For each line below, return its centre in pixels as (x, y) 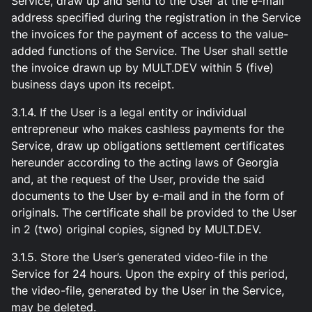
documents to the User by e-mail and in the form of (148, 196)
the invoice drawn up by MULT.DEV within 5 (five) (142, 68)
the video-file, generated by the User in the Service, (148, 291)
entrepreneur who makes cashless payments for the (148, 129)
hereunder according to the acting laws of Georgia (145, 163)
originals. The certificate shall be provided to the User (154, 213)
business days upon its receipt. (93, 85)
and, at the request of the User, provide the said (138, 179)
